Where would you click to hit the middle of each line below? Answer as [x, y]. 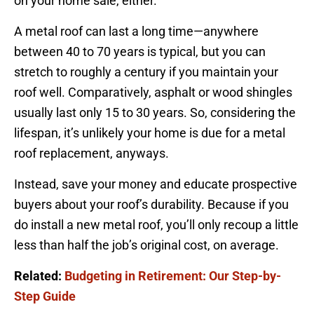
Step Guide [45, 296]
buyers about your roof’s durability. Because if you [151, 204]
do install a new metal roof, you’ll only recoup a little [156, 224]
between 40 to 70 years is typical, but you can [140, 51]
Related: [39, 275]
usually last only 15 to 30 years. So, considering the [155, 112]
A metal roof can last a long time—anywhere [136, 31]
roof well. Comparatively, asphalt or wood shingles [153, 92]
